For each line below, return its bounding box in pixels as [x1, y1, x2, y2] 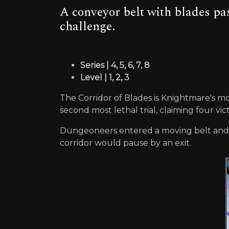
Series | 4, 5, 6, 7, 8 [80, 60, 150, 71]
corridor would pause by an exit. [60, 138, 191, 148]
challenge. [60, 17, 115, 36]
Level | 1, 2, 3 [80, 73, 129, 83]
